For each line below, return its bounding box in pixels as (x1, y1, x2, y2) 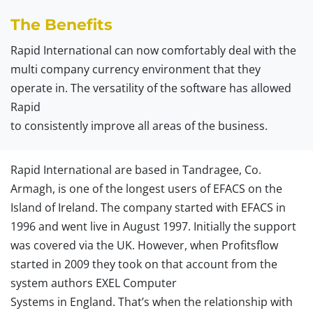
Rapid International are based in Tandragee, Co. (10, 162, 261, 177)
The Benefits (10, 15, 112, 34)
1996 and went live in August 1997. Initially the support (10, 219, 296, 234)
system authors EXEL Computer (10, 275, 177, 291)
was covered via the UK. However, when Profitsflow (10, 238, 278, 253)
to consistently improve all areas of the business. (10, 118, 268, 133)
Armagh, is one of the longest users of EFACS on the (10, 181, 282, 196)
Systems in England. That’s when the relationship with (10, 294, 293, 310)
